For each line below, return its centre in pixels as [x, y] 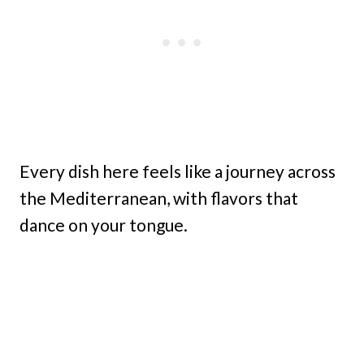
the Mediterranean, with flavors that [159, 198]
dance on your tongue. [104, 225]
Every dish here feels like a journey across [178, 171]
